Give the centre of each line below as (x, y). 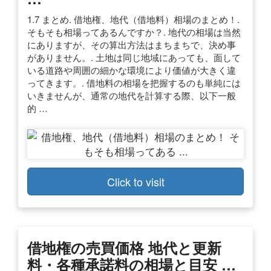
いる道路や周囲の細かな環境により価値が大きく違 (132, 70)
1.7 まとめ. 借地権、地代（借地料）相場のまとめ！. (133, 19)
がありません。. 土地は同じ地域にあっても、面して (134, 57)
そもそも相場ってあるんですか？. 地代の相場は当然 (134, 31)
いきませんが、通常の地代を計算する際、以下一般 (132, 95)
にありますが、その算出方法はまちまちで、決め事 (132, 44)
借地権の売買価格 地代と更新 (124, 247)
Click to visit (135, 181)
